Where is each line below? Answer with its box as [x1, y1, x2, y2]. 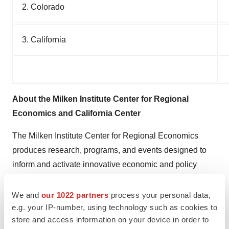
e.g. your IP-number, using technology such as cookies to [12, 202, 217, 212]
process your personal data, [108, 190, 211, 199]
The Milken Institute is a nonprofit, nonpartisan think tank [12, 219, 215, 228]
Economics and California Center [12, 109, 141, 118]
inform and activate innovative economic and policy [12, 160, 197, 169]
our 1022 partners [41, 190, 108, 199]
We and [12, 190, 41, 199]
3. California [22, 35, 66, 44]
